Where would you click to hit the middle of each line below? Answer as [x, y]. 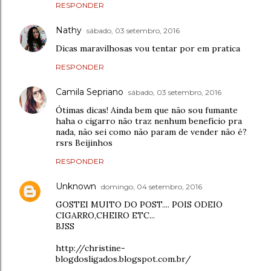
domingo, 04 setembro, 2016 [152, 186]
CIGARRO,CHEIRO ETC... [105, 215]
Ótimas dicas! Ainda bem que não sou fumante [147, 110]
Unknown [76, 186]
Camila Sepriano [90, 92]
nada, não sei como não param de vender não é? [151, 132]
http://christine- [90, 248]
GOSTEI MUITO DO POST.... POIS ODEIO [139, 204]
